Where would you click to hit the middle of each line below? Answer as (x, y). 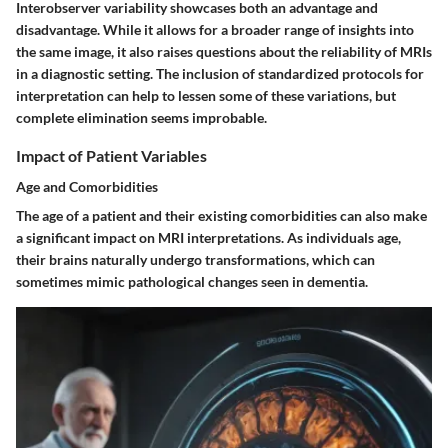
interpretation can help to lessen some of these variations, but (206, 95)
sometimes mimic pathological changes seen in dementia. (192, 281)
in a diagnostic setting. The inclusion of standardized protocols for (220, 73)
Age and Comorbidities (87, 186)
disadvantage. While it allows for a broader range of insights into (215, 29)
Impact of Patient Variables (111, 155)
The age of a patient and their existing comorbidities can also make (221, 215)
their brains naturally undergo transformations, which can (195, 259)
